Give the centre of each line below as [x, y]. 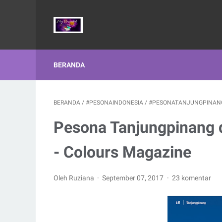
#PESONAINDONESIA [114, 103]
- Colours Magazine [122, 152]
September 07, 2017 [134, 178]
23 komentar [191, 178]
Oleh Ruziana [75, 178]
